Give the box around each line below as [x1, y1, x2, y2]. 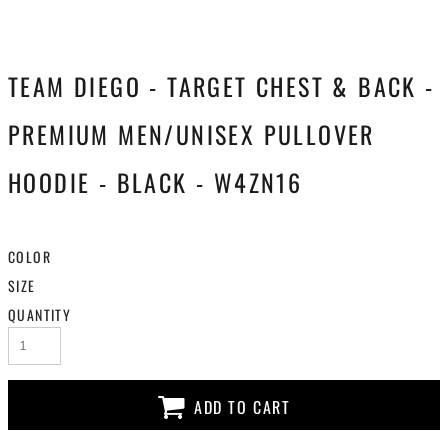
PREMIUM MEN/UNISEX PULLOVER [8, 116, 375, 152]
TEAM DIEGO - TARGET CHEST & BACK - [8, 68, 435, 104]
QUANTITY [8, 304, 72, 325]
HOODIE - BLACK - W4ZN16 [8, 164, 303, 200]
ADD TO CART [194, 395, 291, 420]
